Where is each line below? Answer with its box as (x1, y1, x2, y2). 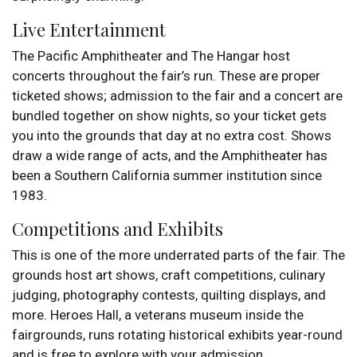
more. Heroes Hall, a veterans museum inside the (12, 306, 304, 323)
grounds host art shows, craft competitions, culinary (12, 266, 325, 283)
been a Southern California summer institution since (12, 167, 322, 183)
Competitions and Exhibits (12, 216, 223, 241)
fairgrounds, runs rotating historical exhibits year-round (12, 326, 343, 343)
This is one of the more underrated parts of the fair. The (12, 246, 345, 263)
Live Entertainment (12, 17, 166, 41)
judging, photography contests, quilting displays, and (12, 286, 326, 303)
